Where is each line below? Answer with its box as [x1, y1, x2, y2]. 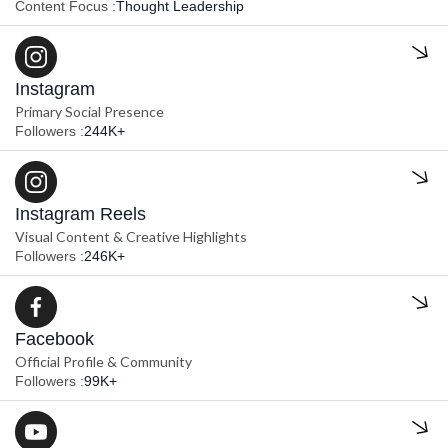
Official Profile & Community [15, 353, 192, 371]
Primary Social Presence [15, 103, 164, 121]
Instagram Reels [15, 204, 146, 225]
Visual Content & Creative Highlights [15, 228, 247, 246]
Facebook [15, 329, 94, 350]
